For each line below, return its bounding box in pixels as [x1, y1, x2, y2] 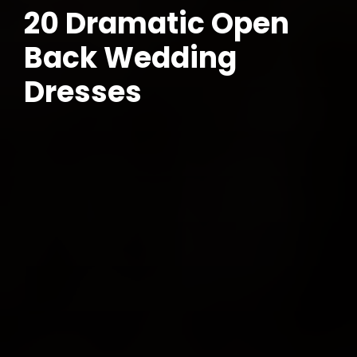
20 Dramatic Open [24, 3, 289, 44]
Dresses [24, 72, 142, 112]
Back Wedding [24, 37, 237, 78]
